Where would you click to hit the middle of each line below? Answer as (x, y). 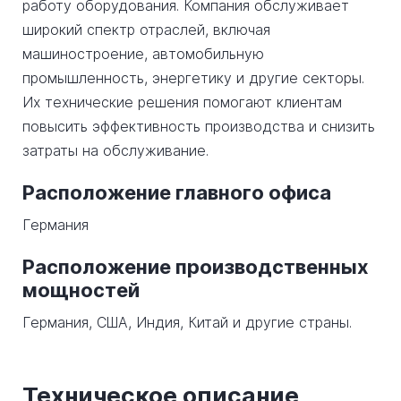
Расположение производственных (196, 267)
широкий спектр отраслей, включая (146, 30)
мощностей (81, 290)
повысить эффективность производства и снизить (199, 126)
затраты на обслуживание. (115, 150)
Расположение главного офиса (177, 192)
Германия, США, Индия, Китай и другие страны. (187, 322)
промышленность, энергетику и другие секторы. (193, 78)
